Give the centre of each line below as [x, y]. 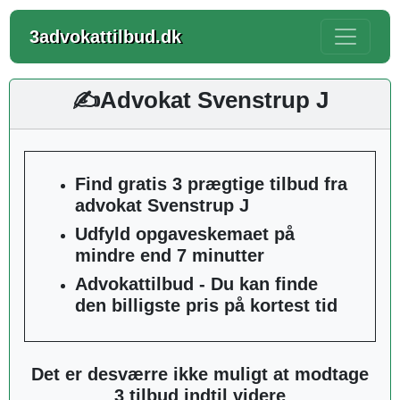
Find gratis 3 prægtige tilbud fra [211, 184]
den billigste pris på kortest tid [206, 305]
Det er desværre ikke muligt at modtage [200, 374]
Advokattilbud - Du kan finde [196, 284]
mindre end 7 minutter [170, 255]
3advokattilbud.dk [105, 36]
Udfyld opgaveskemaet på [185, 234]
